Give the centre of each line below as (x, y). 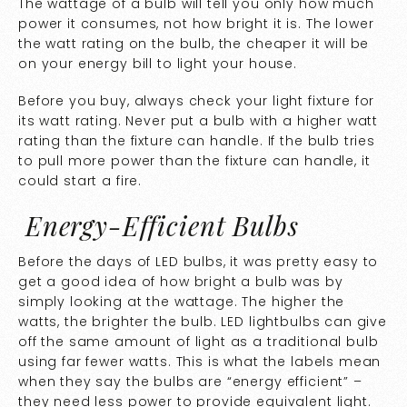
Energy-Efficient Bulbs (159, 226)
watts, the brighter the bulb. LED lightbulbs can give (203, 322)
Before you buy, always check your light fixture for (197, 101)
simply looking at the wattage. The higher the (182, 302)
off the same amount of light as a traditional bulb (199, 342)
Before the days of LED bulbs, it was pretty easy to (199, 262)
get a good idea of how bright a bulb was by (181, 282)
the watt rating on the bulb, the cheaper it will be (194, 44)
